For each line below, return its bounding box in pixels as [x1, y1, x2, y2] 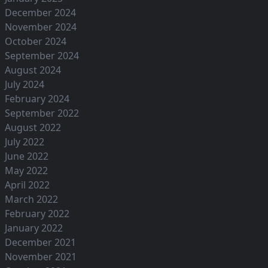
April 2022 [5, 178, 50, 192]
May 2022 [5, 164, 48, 178]
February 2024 [5, 92, 69, 106]
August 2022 [5, 121, 61, 135]
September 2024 [5, 49, 79, 63]
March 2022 [5, 193, 58, 206]
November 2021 [5, 250, 77, 264]
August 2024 [5, 63, 61, 77]
